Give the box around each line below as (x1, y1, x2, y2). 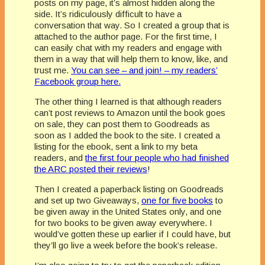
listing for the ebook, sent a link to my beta (34, 141, 198, 151)
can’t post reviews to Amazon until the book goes (34, 107, 225, 118)
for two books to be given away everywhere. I (34, 217, 212, 228)
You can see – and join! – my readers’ (71, 64, 218, 75)
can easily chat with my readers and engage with (34, 42, 222, 53)
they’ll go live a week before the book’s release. (34, 240, 217, 250)
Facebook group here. (34, 76, 121, 86)
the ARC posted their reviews (34, 163, 147, 174)
